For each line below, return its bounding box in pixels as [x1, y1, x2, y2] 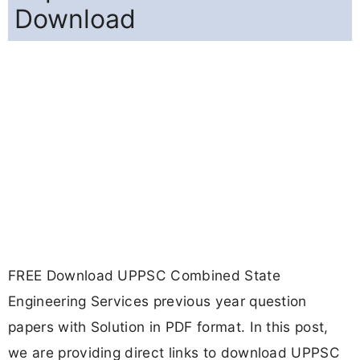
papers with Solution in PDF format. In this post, [8, 318, 329, 336]
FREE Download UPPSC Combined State [8, 267, 280, 284]
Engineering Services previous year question [8, 292, 307, 310]
